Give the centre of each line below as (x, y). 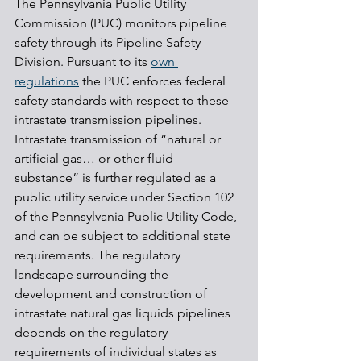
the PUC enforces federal (154, 81)
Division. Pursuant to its (83, 61)
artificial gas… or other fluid (95, 158)
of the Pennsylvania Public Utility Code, (127, 216)
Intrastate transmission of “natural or (119, 139)
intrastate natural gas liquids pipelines (124, 313)
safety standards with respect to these (123, 100)
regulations (47, 81)
